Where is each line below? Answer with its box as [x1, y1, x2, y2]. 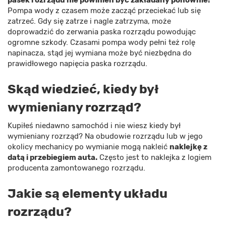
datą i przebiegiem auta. [8, 153, 97, 162]
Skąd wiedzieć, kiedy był [8, 82, 159, 97]
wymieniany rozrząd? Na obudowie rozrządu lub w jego [8, 132, 203, 141]
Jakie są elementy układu [8, 186, 167, 201]
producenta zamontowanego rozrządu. [8, 163, 147, 173]
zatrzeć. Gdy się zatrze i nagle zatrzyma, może [8, 17, 171, 26]
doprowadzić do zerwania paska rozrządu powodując [8, 27, 196, 37]
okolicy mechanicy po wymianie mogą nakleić [8, 142, 169, 152]
